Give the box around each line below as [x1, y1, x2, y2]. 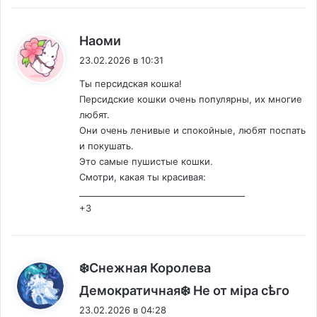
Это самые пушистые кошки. [79, 156, 213, 168]
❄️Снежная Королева [79, 260, 211, 276]
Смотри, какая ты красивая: [79, 171, 206, 183]
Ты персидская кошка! [79, 78, 182, 90]
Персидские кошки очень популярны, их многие [79, 93, 302, 105]
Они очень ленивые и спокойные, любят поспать [79, 125, 306, 137]
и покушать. [79, 140, 134, 152]
